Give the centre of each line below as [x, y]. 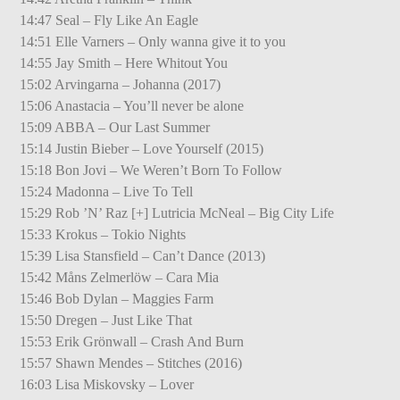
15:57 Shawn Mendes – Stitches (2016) [131, 362]
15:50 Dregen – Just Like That [106, 320]
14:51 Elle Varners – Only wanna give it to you [153, 41]
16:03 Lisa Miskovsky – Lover [107, 384]
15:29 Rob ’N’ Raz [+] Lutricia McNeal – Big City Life [177, 212]
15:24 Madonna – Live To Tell [107, 191]
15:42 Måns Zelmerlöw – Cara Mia [120, 277]
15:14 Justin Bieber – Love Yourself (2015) [142, 148]
